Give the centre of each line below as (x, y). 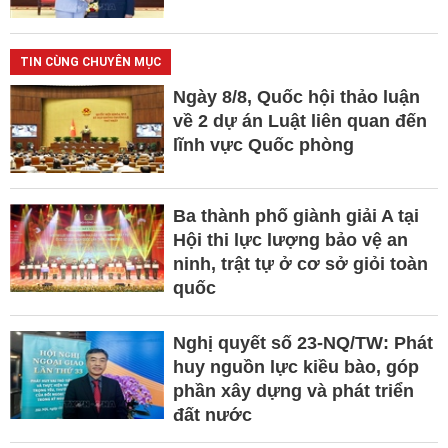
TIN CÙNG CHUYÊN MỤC (90, 61)
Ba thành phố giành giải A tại (295, 215)
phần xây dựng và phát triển (293, 390)
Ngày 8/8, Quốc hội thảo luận (296, 96)
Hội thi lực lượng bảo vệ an (290, 239)
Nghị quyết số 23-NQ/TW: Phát (302, 342)
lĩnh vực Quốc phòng (263, 144)
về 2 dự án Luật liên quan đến (299, 120)
